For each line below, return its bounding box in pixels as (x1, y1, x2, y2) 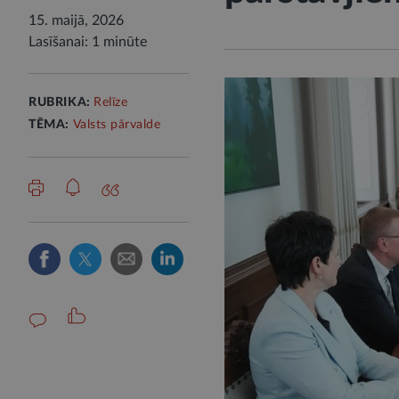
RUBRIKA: (28, 96, 94, 109)
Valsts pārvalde (72, 118, 161, 131)
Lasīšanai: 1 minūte (28, 35, 147, 49)
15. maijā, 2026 (28, 13, 124, 28)
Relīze (94, 96, 128, 109)
